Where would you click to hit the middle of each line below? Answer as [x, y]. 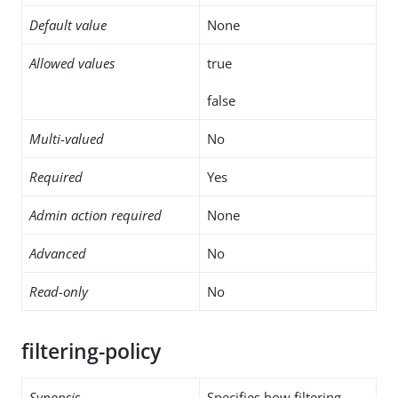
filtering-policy [91, 351]
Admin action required [96, 215]
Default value [68, 24]
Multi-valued [67, 138]
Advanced [58, 253]
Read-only [59, 291]
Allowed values [72, 63]
